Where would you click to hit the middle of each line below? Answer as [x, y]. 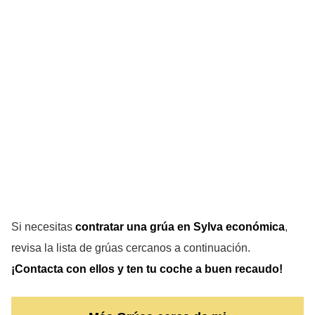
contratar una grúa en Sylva [149, 226]
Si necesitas [43, 226]
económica [255, 226]
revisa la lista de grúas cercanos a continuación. [131, 247]
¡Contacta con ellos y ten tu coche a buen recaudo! [147, 269]
